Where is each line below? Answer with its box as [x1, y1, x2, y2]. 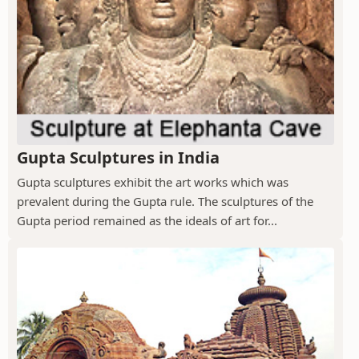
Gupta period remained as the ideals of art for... [17, 212, 277, 229]
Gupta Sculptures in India [17, 147, 220, 169]
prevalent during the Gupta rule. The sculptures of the [17, 193, 313, 210]
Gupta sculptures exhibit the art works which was [17, 174, 288, 191]
